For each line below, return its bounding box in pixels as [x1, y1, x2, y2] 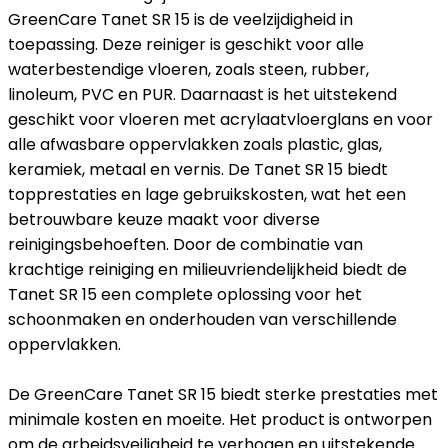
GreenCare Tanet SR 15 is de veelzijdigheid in [8, 7, 353, 31]
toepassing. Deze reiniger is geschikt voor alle [8, 32, 364, 56]
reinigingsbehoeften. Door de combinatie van [8, 232, 363, 256]
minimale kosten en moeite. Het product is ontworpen [8, 407, 432, 431]
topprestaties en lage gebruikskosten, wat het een [8, 182, 406, 206]
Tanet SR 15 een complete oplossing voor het [8, 282, 362, 306]
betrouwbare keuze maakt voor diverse [8, 207, 320, 231]
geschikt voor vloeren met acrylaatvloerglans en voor [8, 107, 433, 131]
